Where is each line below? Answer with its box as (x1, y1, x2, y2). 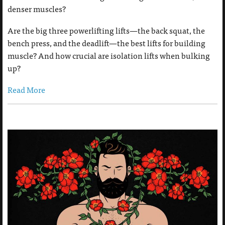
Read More (8, 84, 45, 95)
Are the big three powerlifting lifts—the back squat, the (8, 25, 205, 36)
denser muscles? (8, 3, 66, 14)
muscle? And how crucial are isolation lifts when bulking (8, 50, 210, 61)
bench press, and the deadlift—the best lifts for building (8, 37, 205, 48)
